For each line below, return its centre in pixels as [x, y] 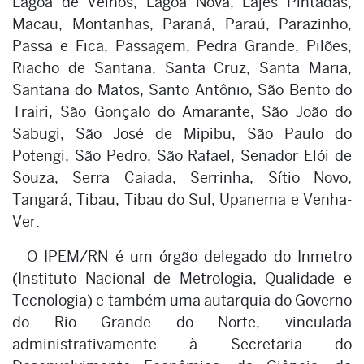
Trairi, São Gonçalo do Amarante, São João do [182, 111]
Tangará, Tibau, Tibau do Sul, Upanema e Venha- [182, 199]
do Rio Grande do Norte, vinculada [182, 322]
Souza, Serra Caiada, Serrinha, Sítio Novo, [182, 177]
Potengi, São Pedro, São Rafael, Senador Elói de [182, 155]
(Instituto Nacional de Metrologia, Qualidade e [182, 278]
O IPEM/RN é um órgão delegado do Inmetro [189, 256]
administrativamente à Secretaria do [182, 344]
